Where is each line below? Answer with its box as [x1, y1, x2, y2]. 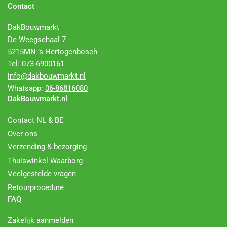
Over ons [8, 129, 37, 138]
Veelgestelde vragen [8, 169, 76, 178]
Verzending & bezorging [8, 142, 87, 152]
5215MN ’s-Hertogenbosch [8, 47, 97, 56]
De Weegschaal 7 [8, 35, 66, 44]
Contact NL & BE [8, 116, 64, 125]
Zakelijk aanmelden [8, 216, 73, 225]
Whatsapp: [8, 84, 45, 93]
